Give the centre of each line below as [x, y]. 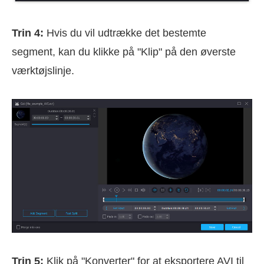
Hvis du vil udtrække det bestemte [125, 33]
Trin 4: [28, 33]
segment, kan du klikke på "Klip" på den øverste [124, 52]
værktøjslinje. [43, 70]
